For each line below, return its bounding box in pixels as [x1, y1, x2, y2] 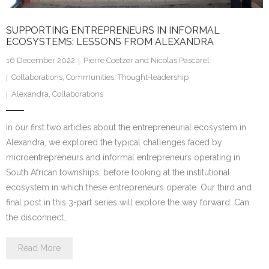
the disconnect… [6, 212, 68, 222]
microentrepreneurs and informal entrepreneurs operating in [6, 152, 240, 162]
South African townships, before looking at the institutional [6, 167, 230, 177]
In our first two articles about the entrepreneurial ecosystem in [6, 122, 246, 132]
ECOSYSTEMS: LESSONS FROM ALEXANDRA [6, 35, 214, 47]
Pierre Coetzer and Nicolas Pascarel [83, 55, 210, 65]
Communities [66, 72, 114, 82]
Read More [18, 243, 61, 253]
